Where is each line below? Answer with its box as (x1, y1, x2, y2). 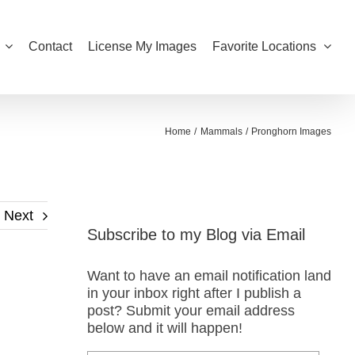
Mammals (200, 126, 242, 137)
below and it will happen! (86, 320, 242, 337)
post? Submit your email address (86, 303, 295, 319)
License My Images (88, 40, 197, 53)
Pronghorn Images (251, 126, 331, 137)
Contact (29, 40, 72, 53)
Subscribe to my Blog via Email (86, 225, 305, 243)
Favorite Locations (212, 40, 316, 53)
